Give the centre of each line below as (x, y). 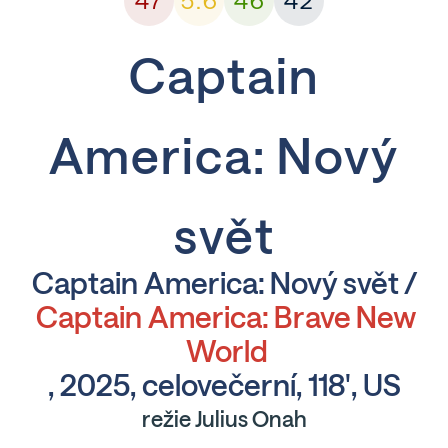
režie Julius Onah (224, 419)
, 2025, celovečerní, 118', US (224, 385)
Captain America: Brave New (226, 317)
